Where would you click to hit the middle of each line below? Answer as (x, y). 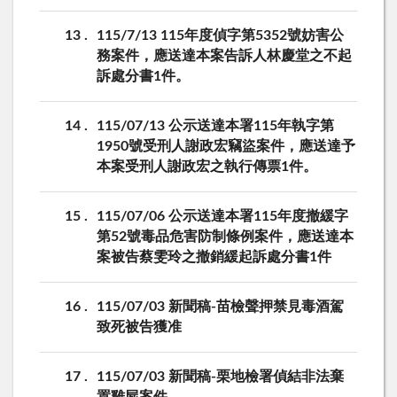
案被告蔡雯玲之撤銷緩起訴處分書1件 (214, 257)
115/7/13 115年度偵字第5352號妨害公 (220, 36)
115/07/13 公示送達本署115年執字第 (215, 126)
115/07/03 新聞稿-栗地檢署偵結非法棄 (220, 377)
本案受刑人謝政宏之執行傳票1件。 (207, 167)
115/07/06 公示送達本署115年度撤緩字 (222, 217)
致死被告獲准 (139, 327)
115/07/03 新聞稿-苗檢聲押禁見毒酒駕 (220, 307)
